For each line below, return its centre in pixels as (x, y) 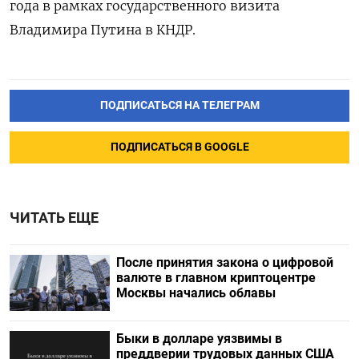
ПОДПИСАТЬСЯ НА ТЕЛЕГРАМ (179, 106)
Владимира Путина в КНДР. (103, 30)
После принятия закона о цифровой (224, 263)
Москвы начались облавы (196, 293)
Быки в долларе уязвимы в (199, 339)
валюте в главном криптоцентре (216, 278)
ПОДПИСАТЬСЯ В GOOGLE (179, 147)
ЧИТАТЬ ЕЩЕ (54, 218)
